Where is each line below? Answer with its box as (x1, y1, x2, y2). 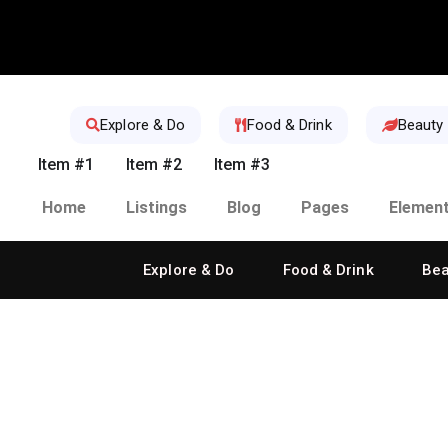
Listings (126, 198, 187, 217)
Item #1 (38, 155, 94, 174)
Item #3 (214, 155, 270, 174)
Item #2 (126, 155, 182, 174)
